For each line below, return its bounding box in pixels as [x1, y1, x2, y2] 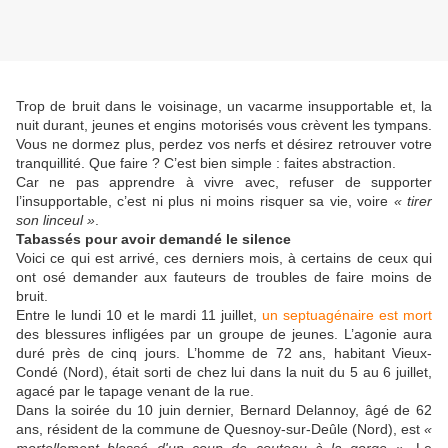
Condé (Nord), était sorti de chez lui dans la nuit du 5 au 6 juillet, [16, 364, 432, 381]
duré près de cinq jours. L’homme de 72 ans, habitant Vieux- [16, 345, 432, 362]
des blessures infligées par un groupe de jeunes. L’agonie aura [16, 326, 432, 343]
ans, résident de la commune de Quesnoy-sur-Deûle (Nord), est [16, 421, 424, 438]
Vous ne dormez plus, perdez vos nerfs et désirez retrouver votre [16, 136, 432, 153]
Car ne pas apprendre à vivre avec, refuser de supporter [16, 174, 432, 191]
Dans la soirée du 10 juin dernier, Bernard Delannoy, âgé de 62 [16, 402, 432, 419]
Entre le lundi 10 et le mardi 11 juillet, [16, 307, 262, 324]
